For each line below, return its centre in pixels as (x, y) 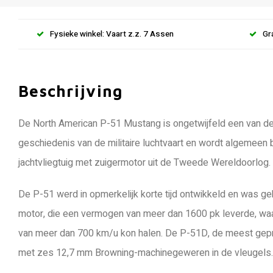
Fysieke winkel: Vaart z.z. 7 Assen (112, 34)
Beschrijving (71, 91)
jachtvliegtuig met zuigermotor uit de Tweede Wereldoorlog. (144, 163)
